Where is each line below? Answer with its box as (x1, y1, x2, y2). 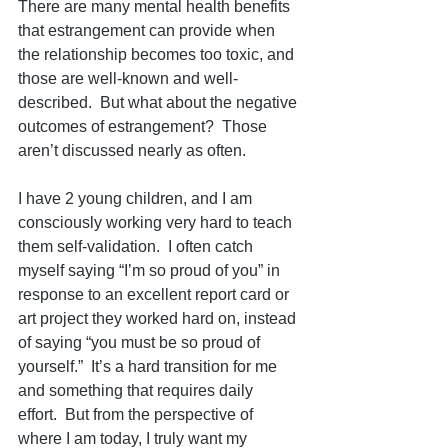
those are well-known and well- (18, 70, 238, 87)
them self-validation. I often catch (18, 238, 257, 255)
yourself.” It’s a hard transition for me (18, 358, 281, 375)
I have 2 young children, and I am (18, 190, 256, 207)
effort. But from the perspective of (18, 406, 257, 423)
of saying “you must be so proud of (18, 334, 264, 351)
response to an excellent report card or (18, 286, 293, 303)
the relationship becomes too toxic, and (18, 46, 298, 63)
